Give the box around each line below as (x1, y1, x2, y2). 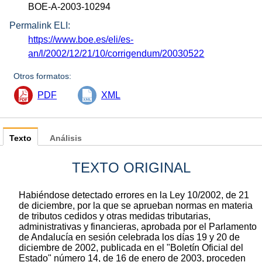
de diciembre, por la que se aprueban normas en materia (19, 201, 253, 211)
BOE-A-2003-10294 (28, 1, 111, 12)
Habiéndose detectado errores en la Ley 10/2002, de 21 (19, 190, 249, 201)
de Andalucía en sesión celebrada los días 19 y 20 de (19, 232, 240, 243)
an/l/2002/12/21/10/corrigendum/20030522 (28, 49, 205, 59)
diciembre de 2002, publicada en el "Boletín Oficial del (19, 243, 243, 253)
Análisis (50, 134, 82, 143)
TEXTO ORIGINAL (71, 160, 191, 176)
